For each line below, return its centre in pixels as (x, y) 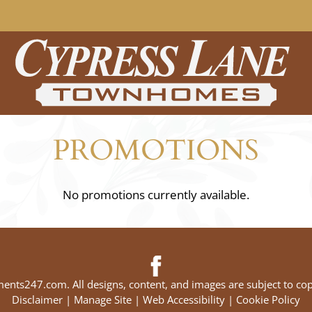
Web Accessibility (184, 299)
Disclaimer (37, 299)
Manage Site (103, 299)
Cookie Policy (268, 299)
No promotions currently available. (156, 195)
